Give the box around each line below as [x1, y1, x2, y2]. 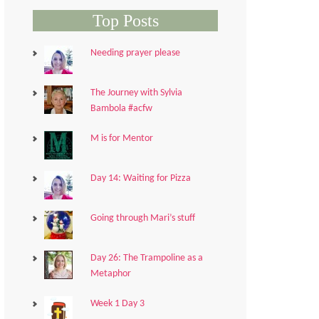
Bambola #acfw [90, 103, 152, 114]
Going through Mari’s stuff [90, 213, 195, 224]
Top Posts [92, 11, 159, 30]
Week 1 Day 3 [90, 298, 145, 309]
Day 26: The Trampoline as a [90, 253, 203, 263]
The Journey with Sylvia [90, 88, 182, 98]
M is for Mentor [90, 133, 153, 144]
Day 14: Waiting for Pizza [90, 173, 191, 184]
